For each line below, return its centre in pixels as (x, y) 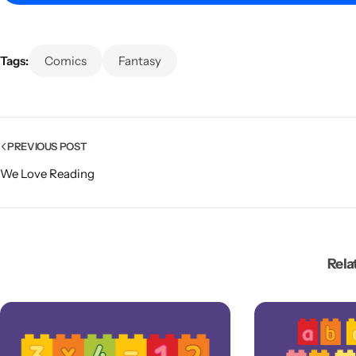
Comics (66, 61)
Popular (95, 236)
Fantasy (140, 61)
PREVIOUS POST (47, 146)
